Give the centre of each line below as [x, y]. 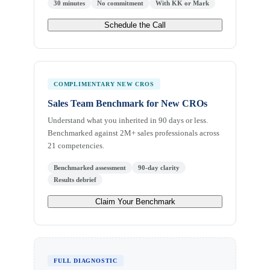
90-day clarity [159, 167]
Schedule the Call [135, 25]
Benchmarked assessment [90, 167]
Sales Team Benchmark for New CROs [127, 103]
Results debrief [75, 179]
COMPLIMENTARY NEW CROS [104, 84]
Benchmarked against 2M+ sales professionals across [133, 133]
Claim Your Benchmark [135, 201]
